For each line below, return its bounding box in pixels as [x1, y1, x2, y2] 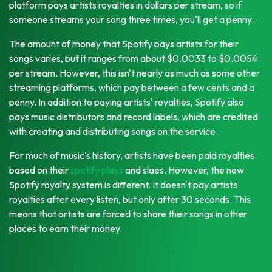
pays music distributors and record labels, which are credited [9, 110, 258, 123]
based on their [9, 163, 70, 176]
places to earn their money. [9, 222, 122, 234]
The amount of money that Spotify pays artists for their [9, 37, 239, 50]
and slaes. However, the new [123, 163, 244, 176]
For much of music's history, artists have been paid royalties [9, 149, 254, 161]
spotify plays [70, 163, 123, 176]
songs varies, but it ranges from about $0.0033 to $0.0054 [9, 52, 257, 64]
